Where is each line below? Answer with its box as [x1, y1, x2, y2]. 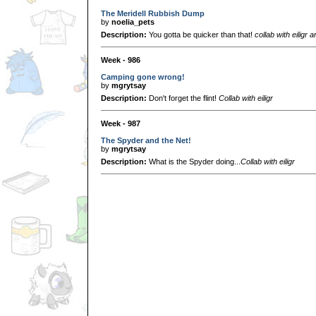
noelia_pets [111, 17, 154, 26]
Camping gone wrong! [101, 72, 185, 81]
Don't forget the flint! [147, 93, 219, 102]
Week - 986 [101, 55, 140, 64]
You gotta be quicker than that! [147, 30, 255, 39]
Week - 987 [101, 119, 140, 128]
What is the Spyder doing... [147, 157, 241, 166]
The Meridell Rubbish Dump [101, 8, 205, 18]
